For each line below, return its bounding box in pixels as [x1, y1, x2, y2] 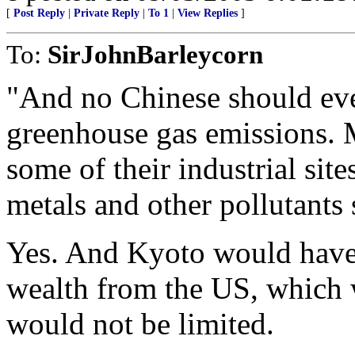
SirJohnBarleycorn [48, 40, 263, 69]
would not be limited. [6, 307, 274, 341]
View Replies [177, 7, 238, 19]
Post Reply [13, 7, 65, 19]
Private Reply [74, 7, 139, 19]
